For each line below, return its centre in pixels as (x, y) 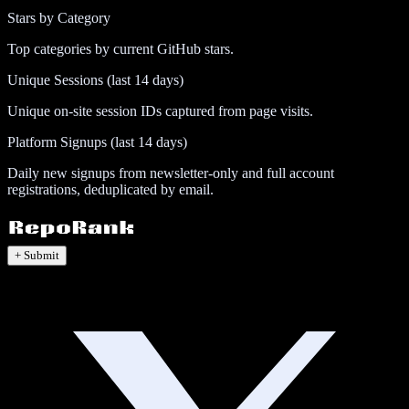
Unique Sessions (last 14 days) (95, 79)
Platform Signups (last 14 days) (97, 142)
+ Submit (37, 255)
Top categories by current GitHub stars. (121, 48)
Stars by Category (59, 17)
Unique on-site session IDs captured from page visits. (160, 110)
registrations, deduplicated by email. (110, 189)
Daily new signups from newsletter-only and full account (171, 173)
